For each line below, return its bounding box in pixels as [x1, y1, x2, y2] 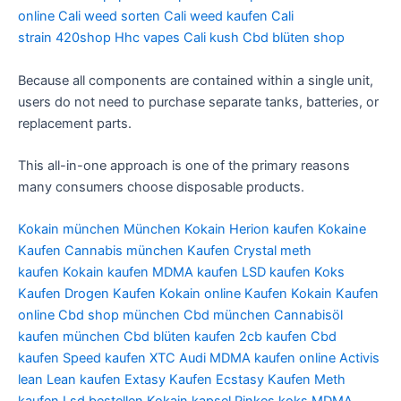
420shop [55, 30, 111, 47]
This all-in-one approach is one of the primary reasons [18, 158, 350, 175]
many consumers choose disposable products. [18, 179, 304, 196]
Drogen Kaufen [64, 286, 156, 303]
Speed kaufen [63, 350, 146, 367]
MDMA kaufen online [209, 350, 336, 367]
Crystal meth [234, 243, 311, 260]
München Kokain [124, 221, 226, 238]
